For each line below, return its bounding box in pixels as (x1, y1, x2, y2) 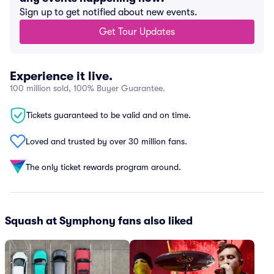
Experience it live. (10, 69, 113, 83)
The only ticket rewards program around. (26, 161, 181, 172)
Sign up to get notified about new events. (20, 7, 198, 18)
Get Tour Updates (99, 26, 175, 37)
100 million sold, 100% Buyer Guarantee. (10, 83, 165, 93)
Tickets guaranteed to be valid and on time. (26, 110, 191, 120)
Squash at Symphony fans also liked (5, 215, 193, 227)
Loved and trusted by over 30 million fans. (26, 136, 187, 146)
